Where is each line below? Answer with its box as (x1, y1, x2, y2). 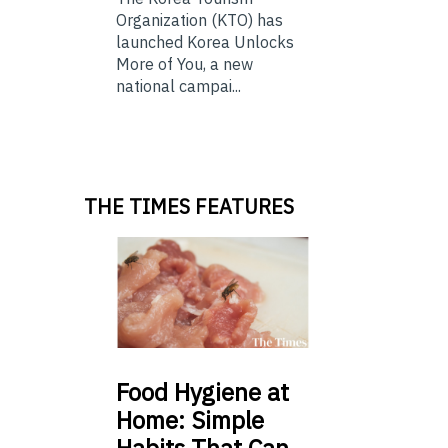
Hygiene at (168, 375, 289, 408)
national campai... (116, 76, 241, 97)
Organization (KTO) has (116, 10, 283, 31)
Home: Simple (116, 403, 264, 436)
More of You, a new (116, 54, 253, 75)
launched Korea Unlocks (116, 32, 294, 53)
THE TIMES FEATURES (84, 193, 294, 221)
